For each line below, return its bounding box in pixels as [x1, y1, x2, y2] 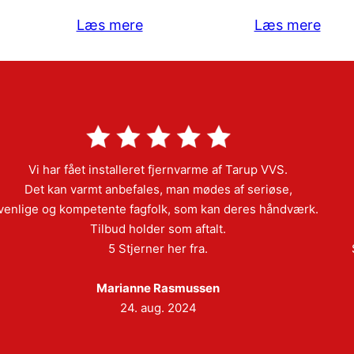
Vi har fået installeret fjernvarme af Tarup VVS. [28, 161, 288, 177]
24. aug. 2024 [119, 299, 197, 315]
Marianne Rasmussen [96, 280, 220, 296]
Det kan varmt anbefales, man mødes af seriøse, [24, 181, 292, 197]
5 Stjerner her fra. [108, 240, 208, 256]
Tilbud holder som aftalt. [90, 220, 226, 236]
